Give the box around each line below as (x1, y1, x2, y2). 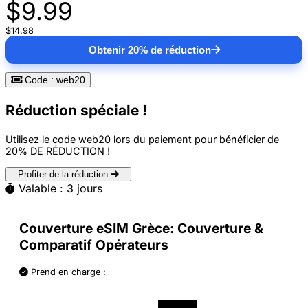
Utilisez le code (5, 133, 78, 145)
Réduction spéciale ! (5, 102, 147, 120)
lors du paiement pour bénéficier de (111, 133, 279, 145)
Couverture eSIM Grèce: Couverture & (19, 220, 263, 237)
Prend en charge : (28, 267, 106, 278)
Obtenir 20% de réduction (88, 44, 211, 56)
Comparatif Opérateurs (19, 236, 168, 254)
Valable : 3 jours (15, 181, 102, 196)
